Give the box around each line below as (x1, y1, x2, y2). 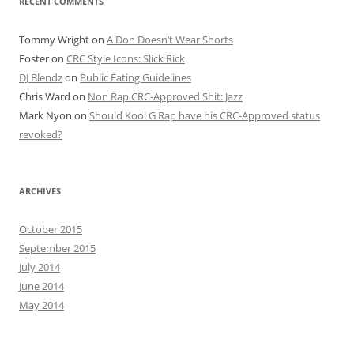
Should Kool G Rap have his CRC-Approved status (89, 108, 320, 122)
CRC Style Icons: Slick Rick (66, 51, 185, 66)
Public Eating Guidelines (80, 70, 191, 85)
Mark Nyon (19, 108, 72, 122)
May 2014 (19, 298, 64, 312)
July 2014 (19, 260, 60, 274)
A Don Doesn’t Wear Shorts (107, 32, 233, 47)
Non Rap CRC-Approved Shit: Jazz (88, 89, 243, 104)
